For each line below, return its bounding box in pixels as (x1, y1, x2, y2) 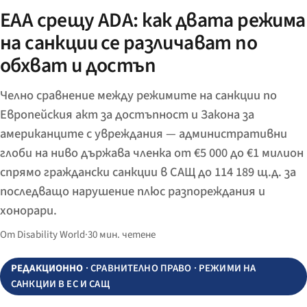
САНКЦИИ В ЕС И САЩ (11, 277, 110, 292)
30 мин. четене (88, 227, 156, 242)
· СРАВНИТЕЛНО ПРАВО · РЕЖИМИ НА (83, 261, 256, 276)
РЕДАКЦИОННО (11, 261, 84, 276)
